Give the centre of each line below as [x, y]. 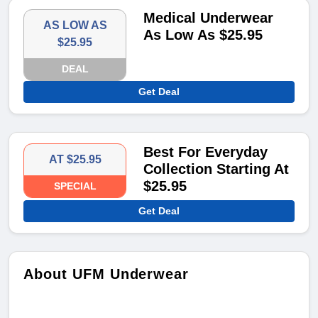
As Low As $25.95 [203, 35]
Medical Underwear [209, 18]
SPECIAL [75, 186]
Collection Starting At [216, 169]
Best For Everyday [206, 152]
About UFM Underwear [106, 274]
